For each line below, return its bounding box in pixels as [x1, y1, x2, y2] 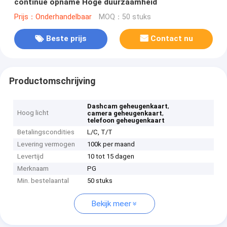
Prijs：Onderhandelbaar [14, 12, 92, 21]
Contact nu [150, 34, 194, 44]
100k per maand [87, 140, 135, 148]
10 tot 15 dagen [87, 153, 135, 161]
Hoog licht [17, 109, 49, 117]
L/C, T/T [87, 128, 113, 136]
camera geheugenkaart [87, 109, 163, 118]
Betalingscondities [17, 128, 75, 136]
